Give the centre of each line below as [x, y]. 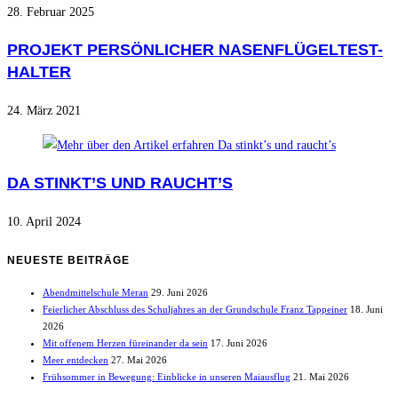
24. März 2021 [44, 110]
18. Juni [366, 309]
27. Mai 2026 [139, 359]
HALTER [39, 72]
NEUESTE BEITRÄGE [68, 260]
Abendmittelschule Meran [96, 292]
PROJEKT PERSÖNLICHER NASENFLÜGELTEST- [195, 49]
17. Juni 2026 [239, 342]
